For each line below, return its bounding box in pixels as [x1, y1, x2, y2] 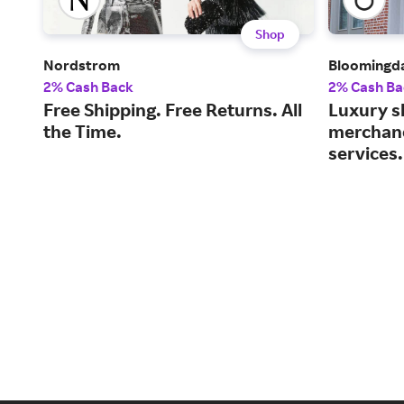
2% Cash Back [43, 78, 133, 96]
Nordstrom [43, 56, 120, 75]
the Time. [43, 120, 122, 143]
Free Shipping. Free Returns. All [43, 98, 302, 122]
